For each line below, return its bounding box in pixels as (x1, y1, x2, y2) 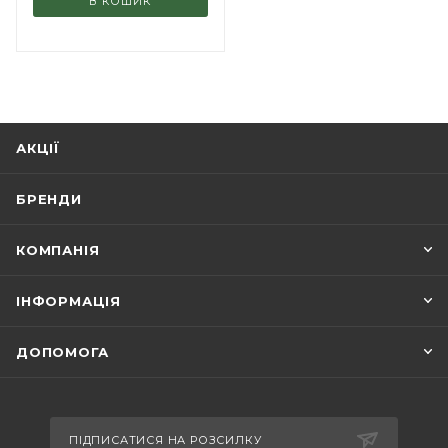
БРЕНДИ (16, 191, 82, 208)
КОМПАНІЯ (16, 242, 100, 259)
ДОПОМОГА (16, 344, 109, 361)
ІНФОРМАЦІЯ (16, 293, 121, 310)
